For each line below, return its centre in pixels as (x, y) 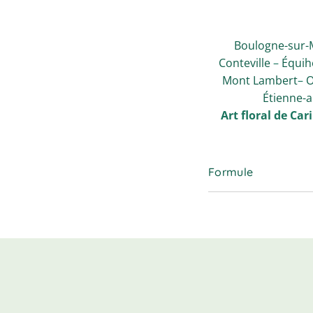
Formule (231, 172)
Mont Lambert (259, 80)
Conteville (244, 63)
